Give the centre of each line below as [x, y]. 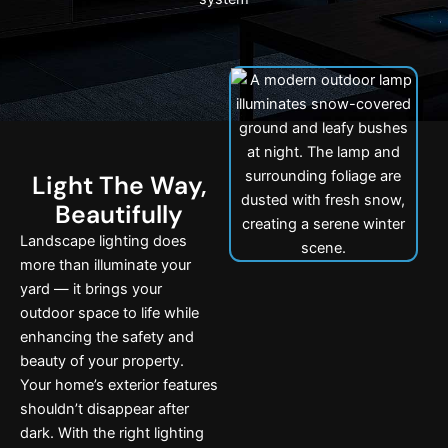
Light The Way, [119, 186]
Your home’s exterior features [119, 385]
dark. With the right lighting [112, 433]
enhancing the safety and [107, 337]
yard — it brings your [91, 289]
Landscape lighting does [103, 241]
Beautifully [119, 215]
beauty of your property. [102, 361]
